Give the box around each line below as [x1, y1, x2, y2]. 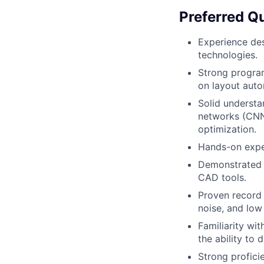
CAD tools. [198, 171, 246, 184]
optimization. [198, 123, 256, 136]
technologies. [198, 49, 258, 61]
